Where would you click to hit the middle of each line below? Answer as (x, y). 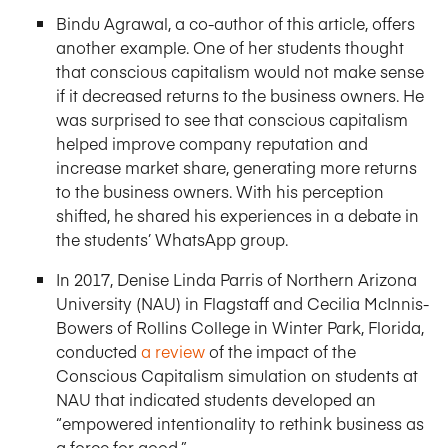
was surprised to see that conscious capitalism (232, 119)
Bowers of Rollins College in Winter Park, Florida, (240, 327)
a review (173, 351)
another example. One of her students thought (230, 47)
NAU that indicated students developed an (216, 399)
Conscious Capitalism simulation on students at (237, 375)
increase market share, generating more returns (236, 167)
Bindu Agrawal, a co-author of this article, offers (235, 23)
